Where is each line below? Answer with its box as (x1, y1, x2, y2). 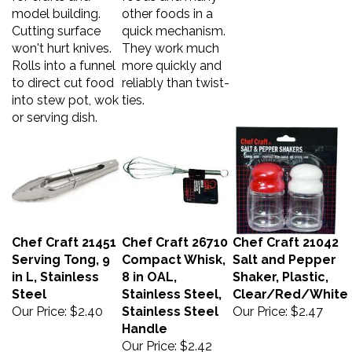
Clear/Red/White (233, 279, 348, 294)
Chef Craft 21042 (233, 227, 339, 242)
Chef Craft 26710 (122, 227, 228, 242)
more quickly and (122, 50, 222, 65)
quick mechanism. (122, 16, 225, 31)
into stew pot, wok (12, 85, 119, 100)
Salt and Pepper (233, 244, 336, 259)
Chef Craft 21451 (12, 227, 116, 242)
